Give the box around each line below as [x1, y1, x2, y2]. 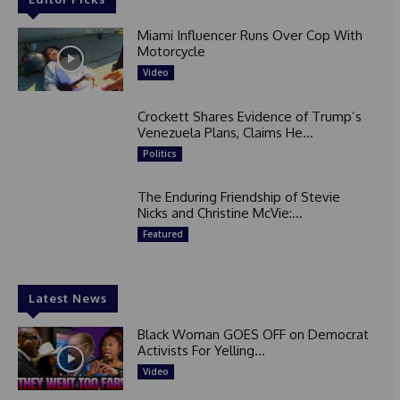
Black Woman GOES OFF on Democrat [137, 326, 369, 344]
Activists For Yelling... [137, 342, 265, 360]
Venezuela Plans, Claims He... [137, 123, 313, 141]
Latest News [29, 291, 107, 306]
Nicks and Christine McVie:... [137, 204, 303, 222]
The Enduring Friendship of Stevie [137, 188, 340, 206]
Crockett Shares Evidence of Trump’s [137, 107, 362, 125]
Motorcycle [137, 43, 205, 61]
